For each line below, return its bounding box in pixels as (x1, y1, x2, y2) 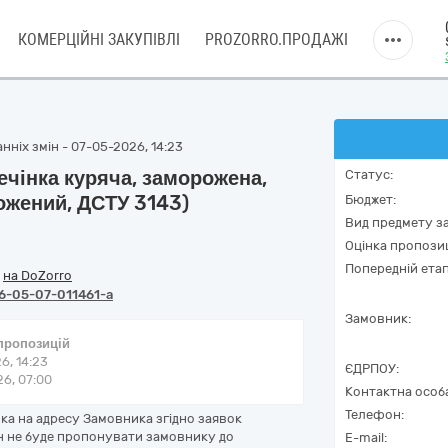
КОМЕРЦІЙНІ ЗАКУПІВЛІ (18, 30, 180, 49)
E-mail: (345, 430, 387, 445)
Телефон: (345, 407, 404, 422)
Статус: (345, 167, 393, 182)
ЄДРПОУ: (345, 361, 399, 376)
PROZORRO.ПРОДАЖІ (205, 30, 348, 49)
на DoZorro (3, 268, 72, 283)
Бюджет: (345, 192, 396, 207)
